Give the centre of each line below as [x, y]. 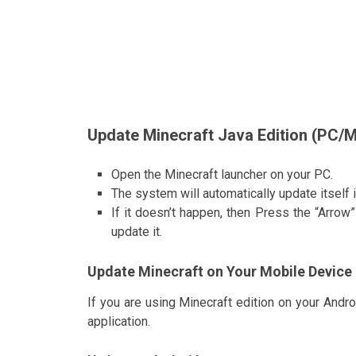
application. [119, 321]
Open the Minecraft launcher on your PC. [222, 174]
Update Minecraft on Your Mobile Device [220, 271]
